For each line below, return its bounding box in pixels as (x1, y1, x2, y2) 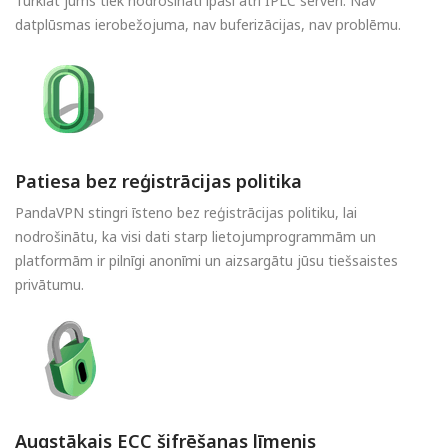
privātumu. (15, 274, 84, 294)
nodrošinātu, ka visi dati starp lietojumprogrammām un (15, 226, 376, 246)
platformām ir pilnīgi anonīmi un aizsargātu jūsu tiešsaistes (15, 250, 398, 270)
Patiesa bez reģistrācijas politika (15, 168, 302, 193)
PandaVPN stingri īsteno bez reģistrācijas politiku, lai (15, 202, 357, 222)
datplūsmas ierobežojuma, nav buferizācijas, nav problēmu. (15, 14, 401, 34)
